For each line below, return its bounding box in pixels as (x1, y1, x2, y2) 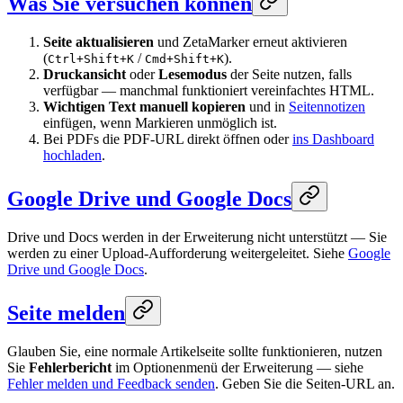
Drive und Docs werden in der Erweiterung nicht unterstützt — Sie (7, 229, 387, 246)
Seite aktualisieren (43, 34, 154, 50)
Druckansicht (43, 67, 126, 83)
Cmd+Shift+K (145, 52, 224, 67)
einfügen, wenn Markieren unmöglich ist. (43, 115, 277, 131)
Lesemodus (158, 67, 227, 83)
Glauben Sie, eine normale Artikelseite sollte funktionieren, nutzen (7, 343, 382, 359)
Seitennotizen (289, 99, 365, 115)
